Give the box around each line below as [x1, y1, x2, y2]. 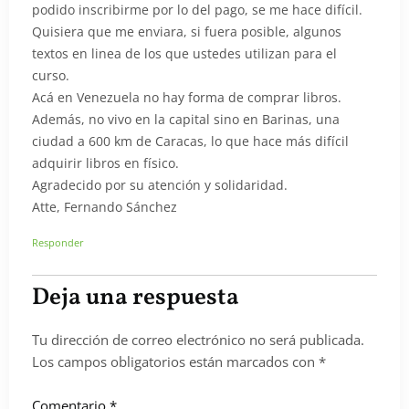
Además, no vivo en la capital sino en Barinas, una [32, 111, 340, 129]
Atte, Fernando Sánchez [32, 199, 177, 216]
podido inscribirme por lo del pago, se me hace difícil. [32, 2, 362, 19]
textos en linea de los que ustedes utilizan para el [32, 46, 337, 63]
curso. [32, 68, 69, 85]
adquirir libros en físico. [32, 155, 179, 173]
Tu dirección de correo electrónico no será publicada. [32, 330, 364, 349]
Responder [32, 235, 84, 249]
